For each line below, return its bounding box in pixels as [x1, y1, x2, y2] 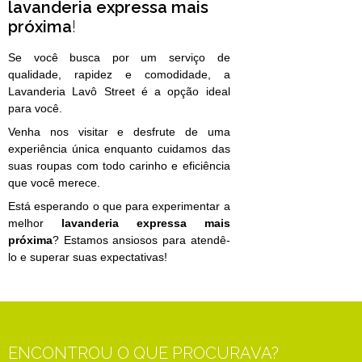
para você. [8, 102, 62, 116]
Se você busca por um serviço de [8, 51, 230, 65]
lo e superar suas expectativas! [8, 250, 167, 264]
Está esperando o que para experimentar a [8, 200, 230, 213]
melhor [8, 217, 61, 230]
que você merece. [8, 176, 100, 190]
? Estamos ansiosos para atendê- [53, 234, 230, 247]
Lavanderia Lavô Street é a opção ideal [8, 85, 230, 99]
